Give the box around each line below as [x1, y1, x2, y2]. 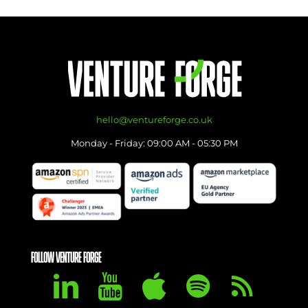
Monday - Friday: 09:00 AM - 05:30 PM [70, 137, 238, 148]
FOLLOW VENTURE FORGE [31, 250, 101, 267]
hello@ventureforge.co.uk [96, 114, 212, 125]
